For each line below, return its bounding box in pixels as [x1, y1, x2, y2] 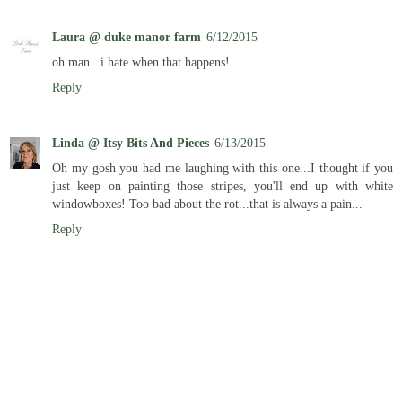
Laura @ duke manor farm [52, 29, 201, 44]
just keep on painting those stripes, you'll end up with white [52, 178, 393, 193]
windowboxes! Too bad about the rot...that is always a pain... [52, 196, 363, 211]
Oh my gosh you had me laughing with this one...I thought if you [52, 160, 393, 175]
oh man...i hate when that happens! [52, 54, 230, 69]
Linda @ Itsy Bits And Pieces [52, 135, 209, 150]
